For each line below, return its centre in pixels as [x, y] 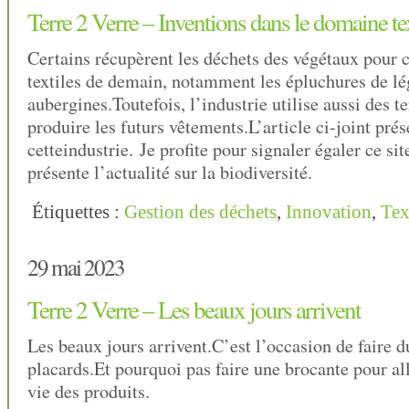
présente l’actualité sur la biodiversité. [170, 173]
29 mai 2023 [76, 267]
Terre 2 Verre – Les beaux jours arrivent [194, 309]
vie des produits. [89, 392]
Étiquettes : [78, 212]
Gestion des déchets [200, 212]
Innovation [329, 212]
